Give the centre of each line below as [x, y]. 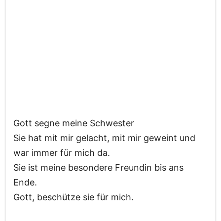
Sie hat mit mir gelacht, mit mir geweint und [104, 138]
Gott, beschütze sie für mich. [74, 197]
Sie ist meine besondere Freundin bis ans [98, 168]
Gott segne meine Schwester [74, 123]
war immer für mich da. [62, 153]
